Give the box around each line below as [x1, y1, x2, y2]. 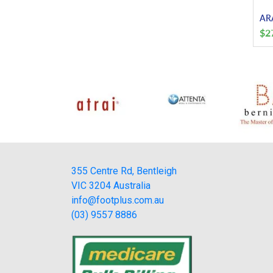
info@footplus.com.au [71, 194, 164, 206]
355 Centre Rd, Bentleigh [71, 165, 177, 177]
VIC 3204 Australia [71, 179, 151, 191]
